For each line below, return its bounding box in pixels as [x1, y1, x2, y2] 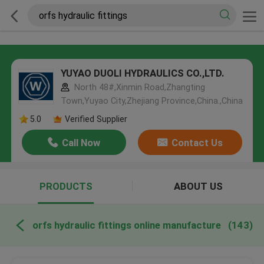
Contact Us [171, 137, 223, 149]
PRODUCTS [39, 180, 93, 193]
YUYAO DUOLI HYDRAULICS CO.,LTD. [60, 67, 225, 80]
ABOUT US [173, 180, 223, 193]
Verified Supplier [64, 114, 127, 124]
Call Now [62, 137, 101, 149]
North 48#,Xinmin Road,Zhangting [71, 82, 205, 93]
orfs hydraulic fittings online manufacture [32, 219, 221, 231]
